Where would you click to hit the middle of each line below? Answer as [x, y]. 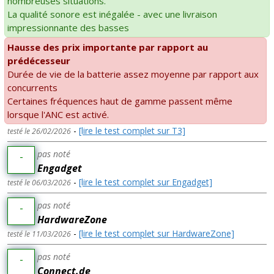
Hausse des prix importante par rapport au [108, 47]
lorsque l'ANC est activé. [58, 114]
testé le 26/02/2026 [39, 131]
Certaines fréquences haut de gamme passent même [120, 101]
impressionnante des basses [68, 27]
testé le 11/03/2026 [39, 234]
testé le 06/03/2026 [39, 182]
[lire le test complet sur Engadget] [146, 182]
